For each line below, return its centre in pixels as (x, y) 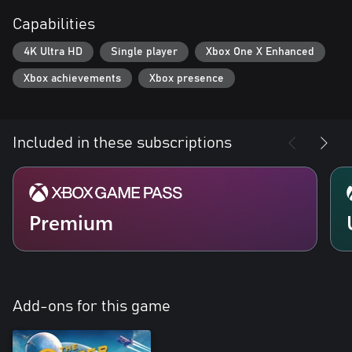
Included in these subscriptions (122, 143)
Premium (71, 222)
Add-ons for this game (92, 307)
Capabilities (54, 25)
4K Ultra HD (53, 51)
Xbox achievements (72, 78)
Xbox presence (187, 78)
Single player (144, 51)
